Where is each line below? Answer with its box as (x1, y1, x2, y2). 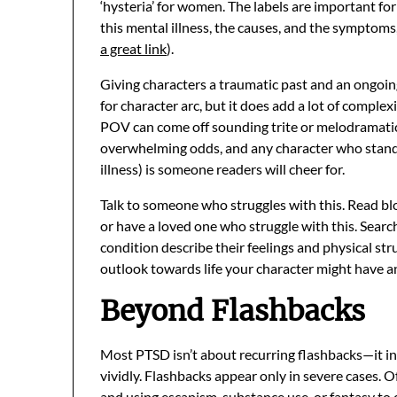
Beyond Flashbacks (100, 292, 365, 329)
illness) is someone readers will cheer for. (100, 160, 345, 177)
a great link (100, 39, 167, 57)
